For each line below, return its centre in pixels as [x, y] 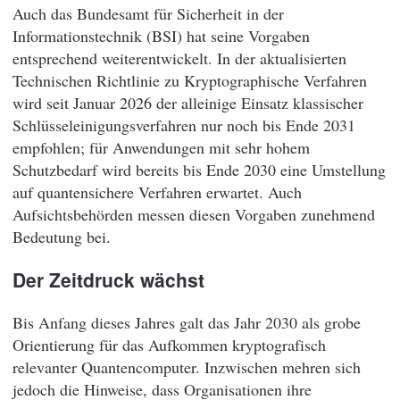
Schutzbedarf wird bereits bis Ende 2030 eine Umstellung [199, 169]
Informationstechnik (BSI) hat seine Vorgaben [161, 35]
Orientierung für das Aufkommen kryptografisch [169, 345]
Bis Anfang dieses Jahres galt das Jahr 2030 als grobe [187, 323]
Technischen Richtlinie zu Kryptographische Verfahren [190, 80]
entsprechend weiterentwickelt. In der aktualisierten [179, 58]
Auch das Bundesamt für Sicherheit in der [148, 13]
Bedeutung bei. [62, 236]
